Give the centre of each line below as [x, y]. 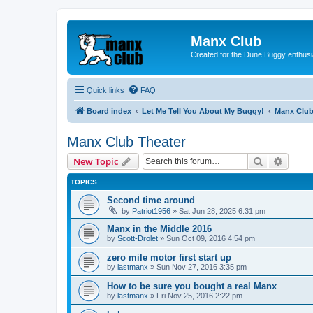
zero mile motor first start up [169, 257]
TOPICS [84, 182]
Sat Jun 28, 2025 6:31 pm [222, 211]
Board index [109, 111]
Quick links [105, 90]
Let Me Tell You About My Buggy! [203, 111]
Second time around [151, 200]
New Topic [96, 161]
